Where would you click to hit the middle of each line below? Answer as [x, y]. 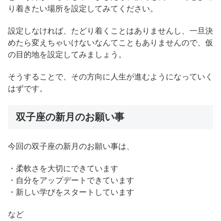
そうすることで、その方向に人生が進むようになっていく [110, 76]
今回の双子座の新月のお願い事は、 [71, 147]
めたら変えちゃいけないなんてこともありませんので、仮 [110, 43]
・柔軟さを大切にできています [63, 168]
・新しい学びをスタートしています [71, 192]
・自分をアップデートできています [71, 180]
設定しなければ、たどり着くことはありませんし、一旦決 [110, 31]
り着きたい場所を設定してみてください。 [83, 9]
